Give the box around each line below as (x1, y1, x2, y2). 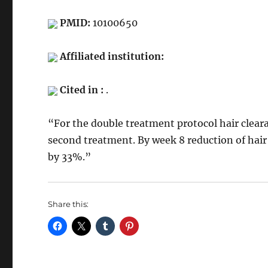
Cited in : (60, 84, 104, 96)
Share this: (48, 199, 89, 209)
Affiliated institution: (60, 50, 165, 63)
